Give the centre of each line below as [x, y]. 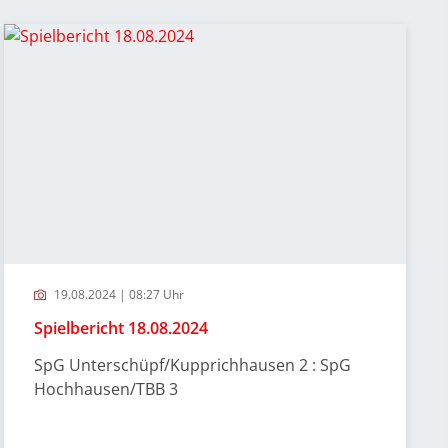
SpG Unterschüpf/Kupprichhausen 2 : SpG [193, 365]
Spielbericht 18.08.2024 [121, 328]
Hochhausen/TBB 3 [106, 389]
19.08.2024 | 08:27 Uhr [118, 294]
